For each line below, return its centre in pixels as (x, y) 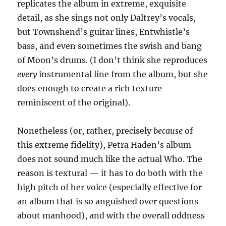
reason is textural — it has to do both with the (110, 173)
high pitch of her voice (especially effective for (110, 187)
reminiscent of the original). (74, 102)
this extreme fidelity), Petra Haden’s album (104, 145)
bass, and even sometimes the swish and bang (110, 46)
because (168, 131)
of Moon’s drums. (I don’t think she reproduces (112, 60)
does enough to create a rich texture (90, 88)
